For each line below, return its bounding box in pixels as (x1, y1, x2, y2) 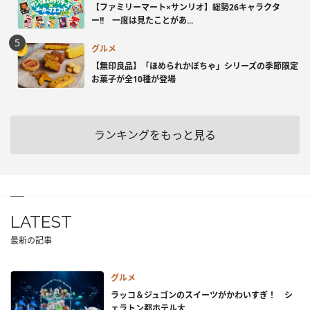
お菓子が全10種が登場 (91, 73, 176, 86)
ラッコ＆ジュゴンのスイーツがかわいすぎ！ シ (111, 289, 293, 301)
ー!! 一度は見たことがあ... (91, 15, 193, 27)
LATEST (10, 211, 72, 232)
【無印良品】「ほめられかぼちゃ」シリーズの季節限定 (91, 60, 298, 73)
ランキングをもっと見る (94, 127, 216, 143)
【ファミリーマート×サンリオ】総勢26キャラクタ (91, 1, 280, 14)
